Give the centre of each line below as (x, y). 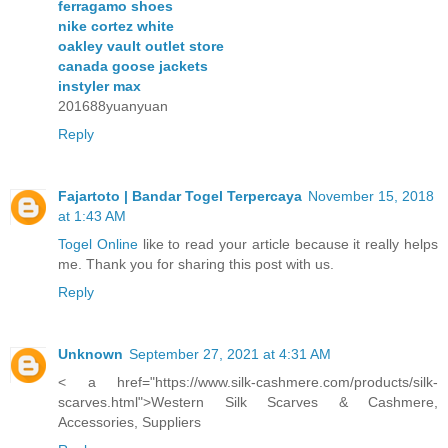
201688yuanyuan (113, 106)
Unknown (90, 354)
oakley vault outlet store (141, 46)
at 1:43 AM (92, 216)
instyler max (99, 86)
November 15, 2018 (371, 196)
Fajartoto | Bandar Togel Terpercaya (180, 196)
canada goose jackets (133, 66)
